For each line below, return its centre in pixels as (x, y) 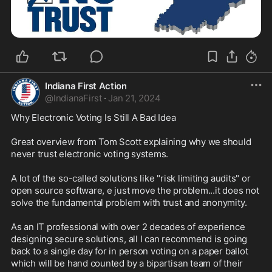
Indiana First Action (86, 86)
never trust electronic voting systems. (90, 154)
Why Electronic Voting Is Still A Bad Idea (93, 117)
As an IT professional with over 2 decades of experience (128, 226)
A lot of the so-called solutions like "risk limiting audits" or (131, 178)
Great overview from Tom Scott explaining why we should (131, 141)
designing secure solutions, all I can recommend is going (129, 239)
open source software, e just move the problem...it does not (135, 190)
